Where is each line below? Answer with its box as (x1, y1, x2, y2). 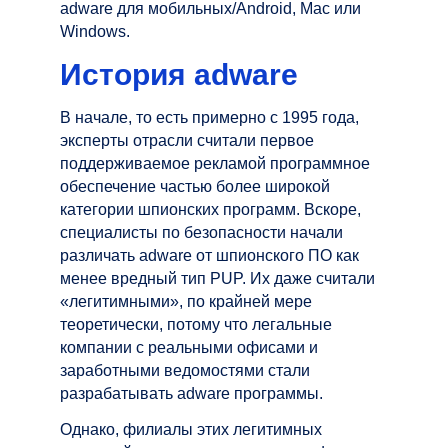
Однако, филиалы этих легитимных (60, 420, 322, 438)
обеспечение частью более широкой (60, 177, 330, 195)
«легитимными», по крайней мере (60, 292, 312, 310)
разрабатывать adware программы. (60, 384, 323, 402)
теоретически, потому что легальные (60, 315, 332, 333)
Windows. (60, 22, 130, 40)
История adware (60, 57, 298, 91)
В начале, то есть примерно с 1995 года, (60, 108, 359, 126)
